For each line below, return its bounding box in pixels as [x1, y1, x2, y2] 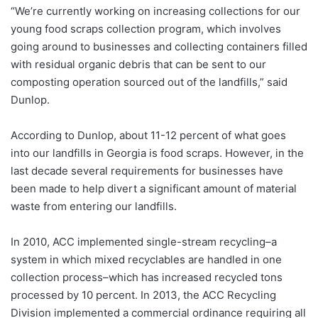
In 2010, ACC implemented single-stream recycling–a [11, 234, 277, 248]
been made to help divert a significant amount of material [11, 181, 297, 195]
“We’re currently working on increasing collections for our [11, 4, 300, 18]
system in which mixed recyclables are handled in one [11, 252, 282, 266]
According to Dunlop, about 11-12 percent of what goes [11, 128, 286, 142]
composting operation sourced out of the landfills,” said [11, 75, 287, 89]
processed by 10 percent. [11, 287, 141, 302]
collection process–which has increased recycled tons [11, 270, 283, 284]
